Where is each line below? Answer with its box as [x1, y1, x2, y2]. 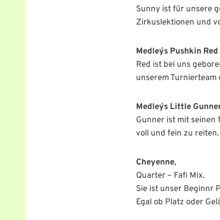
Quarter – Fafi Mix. [136, 170, 205, 181]
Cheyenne [136, 157, 174, 168]
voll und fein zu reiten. [136, 128, 219, 139]
